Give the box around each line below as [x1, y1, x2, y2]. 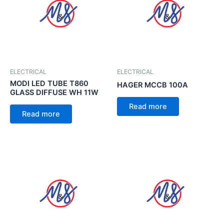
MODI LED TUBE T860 [10, 79, 88, 88]
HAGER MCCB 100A [117, 80, 188, 90]
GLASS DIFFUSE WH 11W [10, 88, 98, 97]
